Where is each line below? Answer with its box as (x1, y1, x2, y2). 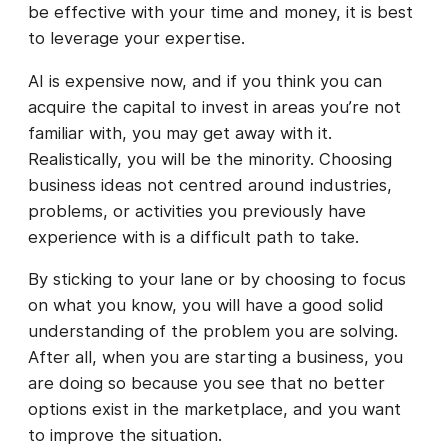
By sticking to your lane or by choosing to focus (28, 269, 406, 290)
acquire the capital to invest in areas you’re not (28, 96, 401, 117)
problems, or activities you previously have (28, 200, 366, 221)
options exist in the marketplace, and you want (28, 399, 401, 420)
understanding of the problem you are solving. (28, 321, 398, 342)
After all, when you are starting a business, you (28, 347, 403, 368)
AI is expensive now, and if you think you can (28, 70, 382, 91)
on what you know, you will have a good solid (28, 295, 384, 316)
